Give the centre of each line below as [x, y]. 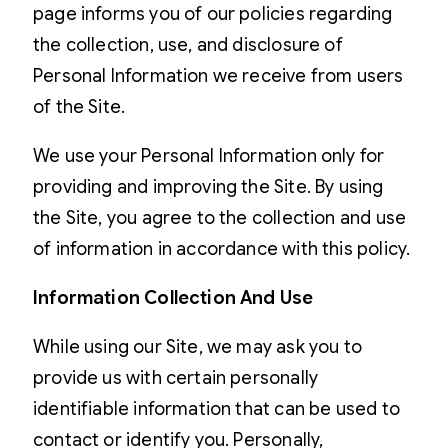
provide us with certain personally [176, 377]
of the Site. [79, 106]
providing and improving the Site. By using [208, 186]
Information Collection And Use [173, 297]
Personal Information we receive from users [218, 75]
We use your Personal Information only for [209, 155]
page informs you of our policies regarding [213, 13]
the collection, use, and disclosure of [188, 44]
